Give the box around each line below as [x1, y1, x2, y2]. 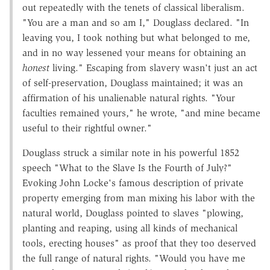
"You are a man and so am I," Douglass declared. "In [22, 16, 249, 28]
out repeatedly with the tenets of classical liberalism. [22, 1, 245, 13]
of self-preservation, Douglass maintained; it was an [22, 77, 243, 89]
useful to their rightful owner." [22, 122, 152, 134]
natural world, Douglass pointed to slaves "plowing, [22, 207, 243, 219]
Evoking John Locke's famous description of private [22, 177, 243, 189]
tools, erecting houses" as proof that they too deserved [22, 237, 256, 249]
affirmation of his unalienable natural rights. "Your [22, 92, 235, 104]
